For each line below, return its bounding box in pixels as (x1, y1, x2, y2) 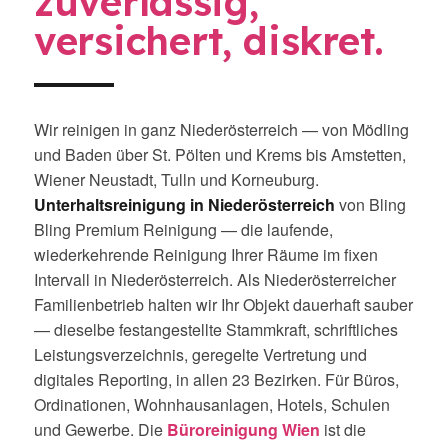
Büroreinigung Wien (167, 418, 320, 441)
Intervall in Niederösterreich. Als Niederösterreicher (34, 268, 396, 291)
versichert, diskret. (34, 17, 385, 65)
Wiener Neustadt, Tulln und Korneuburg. (34, 168, 319, 191)
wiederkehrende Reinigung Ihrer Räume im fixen (34, 243, 378, 266)
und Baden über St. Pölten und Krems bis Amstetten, (34, 143, 406, 166)
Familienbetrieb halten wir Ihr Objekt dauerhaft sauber (34, 293, 413, 316)
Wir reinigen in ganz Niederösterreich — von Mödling (34, 118, 409, 141)
